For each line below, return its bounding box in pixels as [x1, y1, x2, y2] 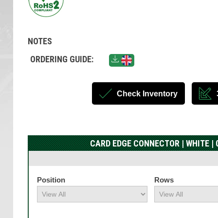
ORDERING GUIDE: [30, 54, 93, 64]
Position [36, 176, 65, 184]
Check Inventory [116, 90, 178, 98]
